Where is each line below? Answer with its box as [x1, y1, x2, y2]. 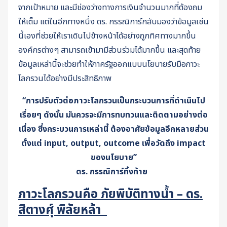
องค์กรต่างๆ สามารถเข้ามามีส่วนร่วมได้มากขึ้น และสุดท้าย [18, 44, 201, 57]
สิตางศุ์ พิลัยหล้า [18, 201, 104, 220]
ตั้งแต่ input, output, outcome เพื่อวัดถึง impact [21, 137, 206, 150]
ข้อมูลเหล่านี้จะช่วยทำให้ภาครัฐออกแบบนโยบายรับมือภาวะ [18, 58, 200, 71]
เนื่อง [18, 123, 36, 136]
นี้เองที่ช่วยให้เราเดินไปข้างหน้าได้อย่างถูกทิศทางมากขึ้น [18, 30, 196, 43]
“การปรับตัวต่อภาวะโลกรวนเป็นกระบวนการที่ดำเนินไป [22, 95, 205, 107]
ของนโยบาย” [90, 152, 137, 164]
